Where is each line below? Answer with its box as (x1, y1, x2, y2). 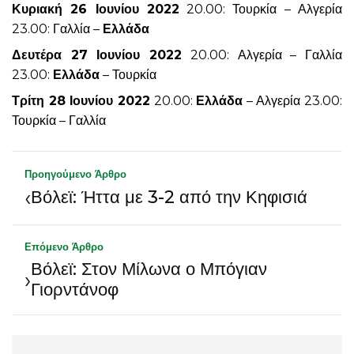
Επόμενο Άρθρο (24, 239, 104, 253)
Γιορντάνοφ (31, 278, 119, 300)
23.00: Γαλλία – (12, 21, 103, 36)
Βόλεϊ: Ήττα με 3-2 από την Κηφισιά (31, 186, 307, 208)
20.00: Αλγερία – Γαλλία (182, 47, 343, 62)
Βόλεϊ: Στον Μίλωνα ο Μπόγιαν (31, 258, 267, 280)
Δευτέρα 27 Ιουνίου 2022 (12, 47, 183, 62)
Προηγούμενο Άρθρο (24, 168, 126, 180)
